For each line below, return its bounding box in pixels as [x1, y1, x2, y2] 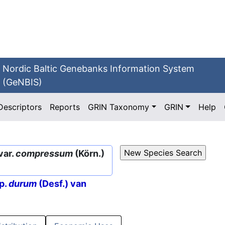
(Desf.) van [37, 178, 86, 189]
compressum [16, 148, 73, 159]
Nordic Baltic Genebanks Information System [3, 63, 195, 74]
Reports [50, 102, 80, 112]
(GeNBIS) [3, 77, 43, 87]
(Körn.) [73, 148, 104, 159]
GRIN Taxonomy [88, 102, 150, 112]
